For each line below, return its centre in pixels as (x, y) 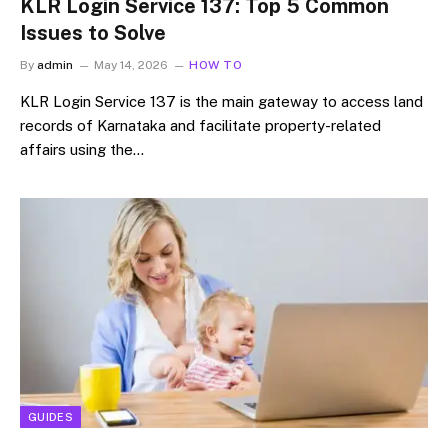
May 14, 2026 (131, 65)
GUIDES (50, 416)
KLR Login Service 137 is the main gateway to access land (221, 101)
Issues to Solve (93, 33)
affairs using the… (82, 149)
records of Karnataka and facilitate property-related (200, 125)
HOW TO (216, 65)
